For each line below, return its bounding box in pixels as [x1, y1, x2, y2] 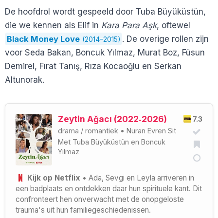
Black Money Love [7, 34, 80, 44]
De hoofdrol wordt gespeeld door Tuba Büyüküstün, [5, 6, 206, 17]
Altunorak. [5, 74, 44, 85]
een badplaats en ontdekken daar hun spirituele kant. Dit [16, 183, 202, 193]
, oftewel [157, 20, 190, 30]
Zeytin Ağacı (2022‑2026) [58, 113, 167, 124]
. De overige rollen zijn [122, 34, 209, 44]
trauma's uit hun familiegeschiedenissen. [16, 205, 151, 215]
